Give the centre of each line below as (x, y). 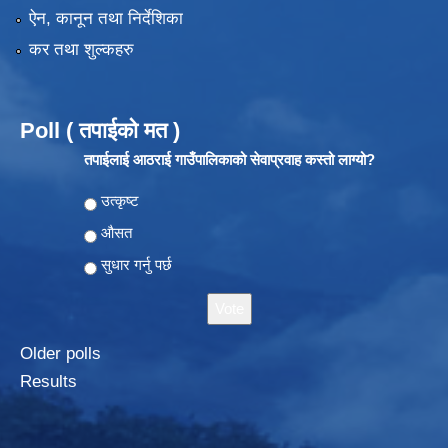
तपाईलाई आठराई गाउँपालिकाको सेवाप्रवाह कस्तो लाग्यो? (229, 160)
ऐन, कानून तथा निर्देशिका (105, 18)
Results (48, 382)
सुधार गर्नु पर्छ (136, 265)
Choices (112, 201)
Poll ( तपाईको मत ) (100, 131)
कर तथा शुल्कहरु (81, 50)
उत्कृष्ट (119, 201)
